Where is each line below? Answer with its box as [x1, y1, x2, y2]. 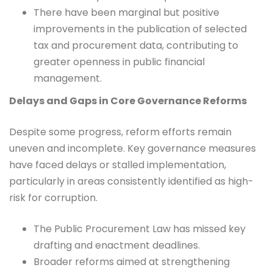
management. [34, 71, 102, 86]
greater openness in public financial [34, 55, 205, 69]
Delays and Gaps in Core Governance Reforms [9, 94, 247, 108]
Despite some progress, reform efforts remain [9, 125, 232, 140]
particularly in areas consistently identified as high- [9, 174, 253, 189]
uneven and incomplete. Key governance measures [9, 141, 256, 156]
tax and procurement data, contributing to [34, 38, 238, 53]
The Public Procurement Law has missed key [34, 222, 246, 236]
